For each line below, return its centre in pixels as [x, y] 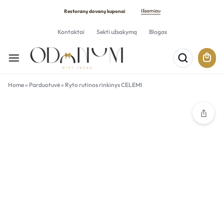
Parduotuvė [44, 85]
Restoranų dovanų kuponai [94, 11]
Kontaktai [71, 32]
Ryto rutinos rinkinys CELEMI [103, 85]
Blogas [158, 32]
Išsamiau [150, 11]
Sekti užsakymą [116, 32]
